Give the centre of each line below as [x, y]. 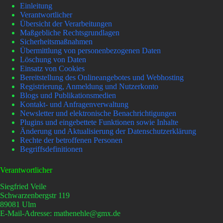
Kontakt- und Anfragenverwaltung [74, 104]
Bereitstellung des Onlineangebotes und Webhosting [102, 77]
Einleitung [36, 5]
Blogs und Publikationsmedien [68, 95]
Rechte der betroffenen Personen [71, 140]
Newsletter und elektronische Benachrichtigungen [98, 113]
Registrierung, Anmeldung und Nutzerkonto [89, 86]
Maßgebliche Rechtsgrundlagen [70, 32]
